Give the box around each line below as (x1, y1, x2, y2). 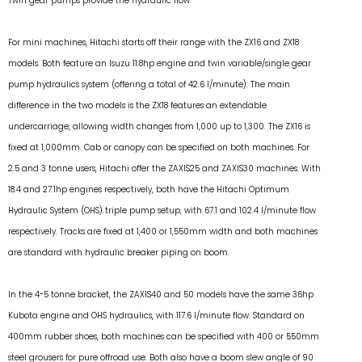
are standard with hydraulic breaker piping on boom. (8, 246, 229, 259)
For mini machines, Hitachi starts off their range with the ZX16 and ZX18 (8, 36, 299, 48)
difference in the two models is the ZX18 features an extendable (8, 99, 267, 112)
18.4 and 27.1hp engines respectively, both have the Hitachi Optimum (8, 183, 289, 196)
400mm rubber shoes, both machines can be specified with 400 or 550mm (8, 330, 319, 343)
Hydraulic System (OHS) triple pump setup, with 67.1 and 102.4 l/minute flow (8, 204, 316, 217)
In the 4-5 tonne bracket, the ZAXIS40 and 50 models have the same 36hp (8, 288, 314, 301)
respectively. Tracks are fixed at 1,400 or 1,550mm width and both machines (8, 225, 318, 238)
